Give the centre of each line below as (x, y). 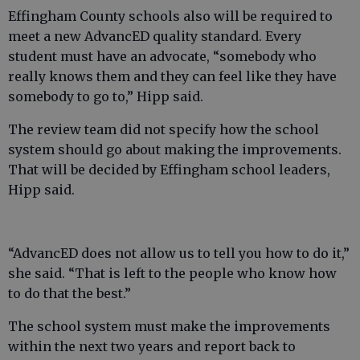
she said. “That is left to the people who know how (172, 274)
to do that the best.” (70, 294)
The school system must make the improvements (169, 327)
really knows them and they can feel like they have (172, 77)
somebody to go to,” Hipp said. (106, 97)
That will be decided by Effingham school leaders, (169, 170)
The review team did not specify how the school (164, 130)
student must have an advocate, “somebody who (162, 57)
